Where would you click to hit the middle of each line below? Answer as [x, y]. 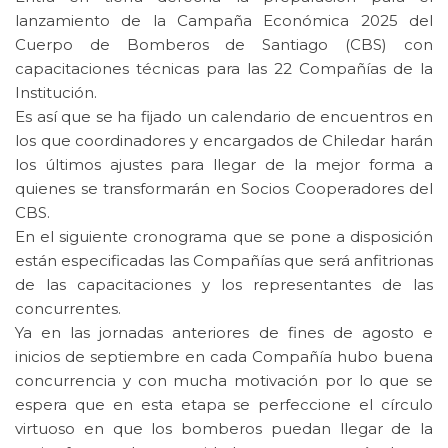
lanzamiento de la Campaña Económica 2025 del [224, 21]
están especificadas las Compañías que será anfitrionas [224, 261]
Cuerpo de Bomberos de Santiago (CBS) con [224, 45]
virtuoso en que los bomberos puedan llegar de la [224, 429]
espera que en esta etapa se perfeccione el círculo [224, 405]
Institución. [56, 93]
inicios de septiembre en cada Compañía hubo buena [224, 357]
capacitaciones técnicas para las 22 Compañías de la [224, 69]
